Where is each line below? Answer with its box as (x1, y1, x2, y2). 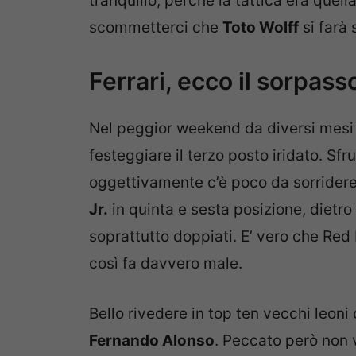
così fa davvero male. (89, 254, 242, 273)
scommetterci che (89, 17, 222, 37)
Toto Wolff (222, 17, 299, 37)
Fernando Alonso (89, 331, 215, 350)
